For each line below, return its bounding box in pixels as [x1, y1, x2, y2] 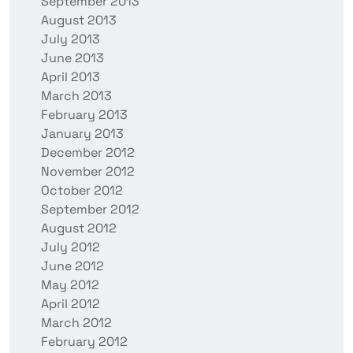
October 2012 [41, 182, 123, 199]
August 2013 [41, 12, 117, 29]
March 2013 [41, 87, 112, 105]
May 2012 [41, 277, 99, 294]
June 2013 [41, 50, 104, 67]
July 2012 [41, 239, 100, 256]
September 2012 [41, 201, 139, 218]
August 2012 [41, 220, 117, 237]
